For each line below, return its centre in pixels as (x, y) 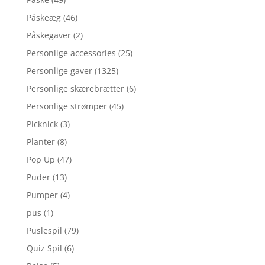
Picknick (42, 124)
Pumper (42, 195)
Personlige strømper (67, 106)
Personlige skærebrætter (75, 89)
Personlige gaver (59, 71)
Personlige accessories (71, 53)
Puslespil (44, 231)
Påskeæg (43, 18)
